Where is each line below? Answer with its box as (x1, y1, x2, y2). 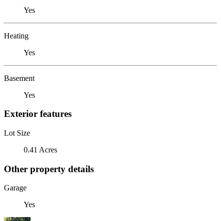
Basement (4, 74, 35, 82)
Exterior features (4, 109, 72, 119)
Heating (4, 31, 29, 40)
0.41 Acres (24, 145, 57, 154)
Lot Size (4, 128, 30, 137)
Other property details (4, 163, 94, 174)
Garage (4, 184, 27, 192)
